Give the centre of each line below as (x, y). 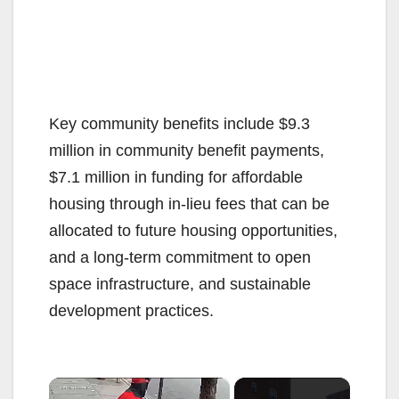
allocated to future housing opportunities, (193, 230)
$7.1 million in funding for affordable (176, 177)
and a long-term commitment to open (180, 257)
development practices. (131, 310)
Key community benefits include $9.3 (179, 123)
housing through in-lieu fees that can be (189, 204)
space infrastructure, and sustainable (180, 284)
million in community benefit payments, (187, 150)
